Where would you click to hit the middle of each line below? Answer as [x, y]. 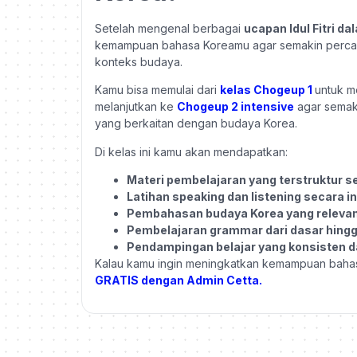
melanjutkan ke [136, 107]
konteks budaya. [139, 61]
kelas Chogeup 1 [267, 90]
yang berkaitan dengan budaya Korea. [196, 124]
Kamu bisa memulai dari [157, 90]
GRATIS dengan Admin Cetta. [178, 280]
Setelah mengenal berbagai [169, 28]
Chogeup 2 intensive [235, 107]
